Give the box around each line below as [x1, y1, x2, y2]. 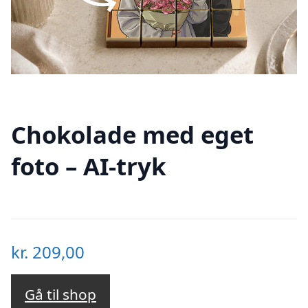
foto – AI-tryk [11, 149, 166, 182]
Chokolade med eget [11, 118, 254, 151]
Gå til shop [25, 285, 96, 305]
